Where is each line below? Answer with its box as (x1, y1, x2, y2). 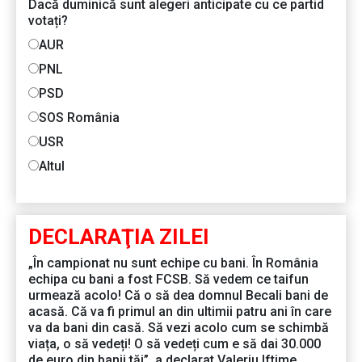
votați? (28, 12, 68, 28)
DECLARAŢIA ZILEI (28, 224, 209, 249)
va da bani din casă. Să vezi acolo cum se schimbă (28, 319, 329, 335)
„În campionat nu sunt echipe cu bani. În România (28, 255, 318, 271)
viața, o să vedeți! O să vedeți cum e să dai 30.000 (28, 335, 321, 351)
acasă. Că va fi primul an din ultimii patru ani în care (28, 303, 331, 319)
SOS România (39, 109, 120, 125)
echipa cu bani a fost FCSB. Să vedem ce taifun (28, 271, 309, 287)
